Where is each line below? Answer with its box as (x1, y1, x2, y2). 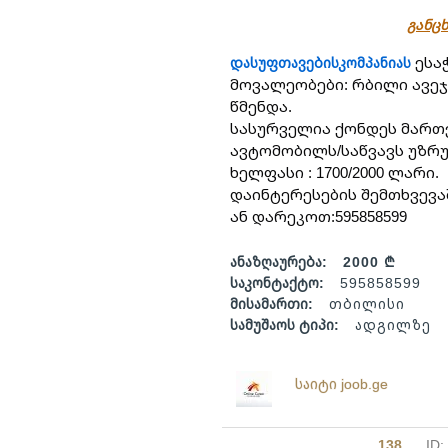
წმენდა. (230, 96, 292, 116)
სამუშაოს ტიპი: (230, 315, 339, 334)
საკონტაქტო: (230, 273, 324, 292)
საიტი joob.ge (294, 374, 388, 393)
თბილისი (329, 294, 405, 313)
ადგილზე (355, 315, 431, 334)
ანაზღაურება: (230, 252, 327, 271)
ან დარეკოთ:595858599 (230, 206, 407, 226)
